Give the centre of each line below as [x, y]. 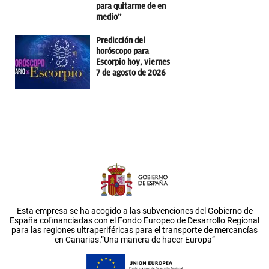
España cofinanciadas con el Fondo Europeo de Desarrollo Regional [134, 220]
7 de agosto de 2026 [131, 73]
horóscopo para [122, 51]
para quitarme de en [131, 6]
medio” [109, 17]
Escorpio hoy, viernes [133, 62]
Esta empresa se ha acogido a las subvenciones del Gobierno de [134, 210]
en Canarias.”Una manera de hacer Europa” [134, 239]
